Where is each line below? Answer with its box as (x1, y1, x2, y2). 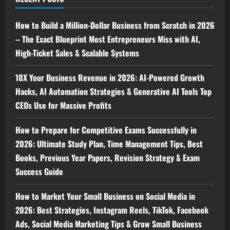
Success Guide (15, 165, 63, 178)
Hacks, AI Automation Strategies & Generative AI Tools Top (15, 85, 212, 98)
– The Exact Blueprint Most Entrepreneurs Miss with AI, (15, 32, 200, 45)
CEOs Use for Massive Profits (15, 99, 111, 111)
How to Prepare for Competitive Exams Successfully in (15, 123, 197, 136)
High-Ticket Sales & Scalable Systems (15, 46, 139, 59)
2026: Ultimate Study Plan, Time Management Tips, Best (15, 137, 203, 150)
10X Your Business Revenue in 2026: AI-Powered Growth (15, 71, 204, 84)
